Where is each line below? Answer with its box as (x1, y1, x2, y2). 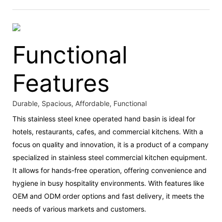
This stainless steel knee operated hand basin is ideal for (12, 114, 195, 123)
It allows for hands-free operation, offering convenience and (12, 166, 207, 174)
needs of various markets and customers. (12, 204, 146, 213)
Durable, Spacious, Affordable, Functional (12, 99, 147, 108)
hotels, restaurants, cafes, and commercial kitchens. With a (12, 127, 203, 136)
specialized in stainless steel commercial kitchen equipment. (12, 153, 207, 162)
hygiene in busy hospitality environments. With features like (12, 178, 204, 187)
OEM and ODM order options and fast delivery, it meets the (12, 191, 204, 200)
